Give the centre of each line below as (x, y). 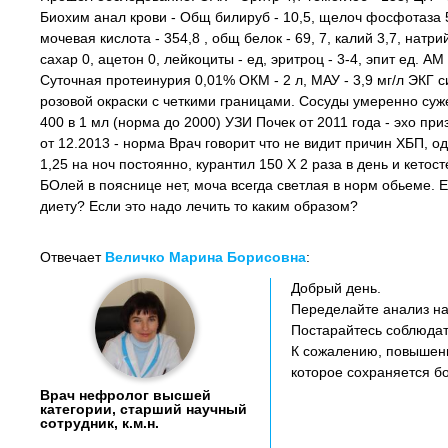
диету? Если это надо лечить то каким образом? (199, 206)
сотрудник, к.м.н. (99, 423)
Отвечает (72, 257)
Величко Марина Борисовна (205, 257)
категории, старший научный (143, 409)
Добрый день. (336, 288)
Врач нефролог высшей (125, 395)
